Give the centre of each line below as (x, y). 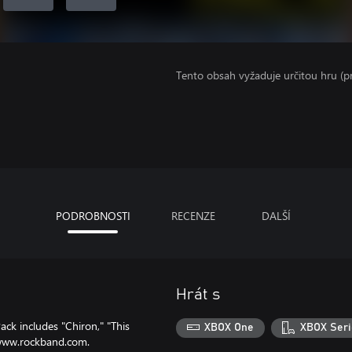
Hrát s (198, 294)
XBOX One (229, 328)
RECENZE (193, 215)
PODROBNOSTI (93, 215)
